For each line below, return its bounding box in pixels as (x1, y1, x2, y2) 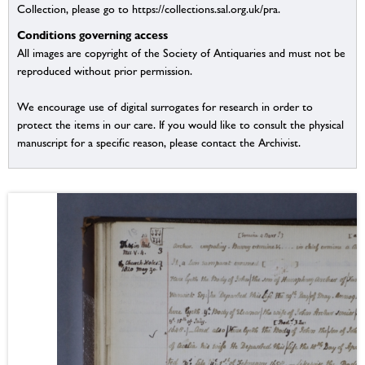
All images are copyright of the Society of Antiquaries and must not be (17, 46, 345, 60)
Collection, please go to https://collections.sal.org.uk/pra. (17, 2, 280, 16)
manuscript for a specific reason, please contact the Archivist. (17, 136, 301, 150)
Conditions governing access (17, 28, 168, 42)
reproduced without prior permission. (17, 64, 192, 78)
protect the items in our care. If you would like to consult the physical (17, 118, 344, 132)
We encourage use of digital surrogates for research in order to (17, 100, 313, 114)
